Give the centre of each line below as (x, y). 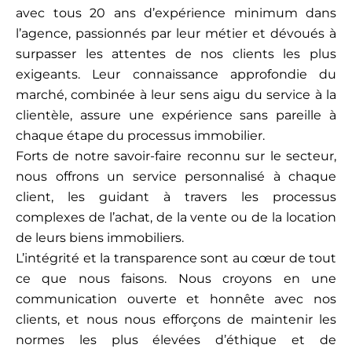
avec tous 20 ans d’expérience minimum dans (176, 13)
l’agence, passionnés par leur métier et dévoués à (176, 33)
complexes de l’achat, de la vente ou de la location (176, 217)
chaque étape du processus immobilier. (140, 136)
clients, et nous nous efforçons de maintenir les (176, 319)
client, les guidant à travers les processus (176, 197)
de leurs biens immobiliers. (100, 238)
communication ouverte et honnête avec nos (176, 299)
